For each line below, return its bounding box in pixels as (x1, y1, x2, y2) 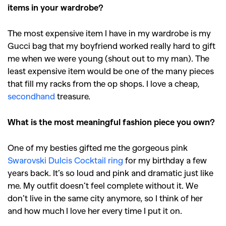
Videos (93, 43, 133, 63)
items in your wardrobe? (8, 2, 103, 12)
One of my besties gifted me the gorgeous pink (8, 142, 188, 152)
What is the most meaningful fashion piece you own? (8, 116, 215, 127)
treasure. (55, 90, 90, 101)
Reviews (40, 7, 89, 26)
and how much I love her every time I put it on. (8, 205, 182, 215)
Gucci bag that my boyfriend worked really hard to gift (8, 40, 215, 50)
